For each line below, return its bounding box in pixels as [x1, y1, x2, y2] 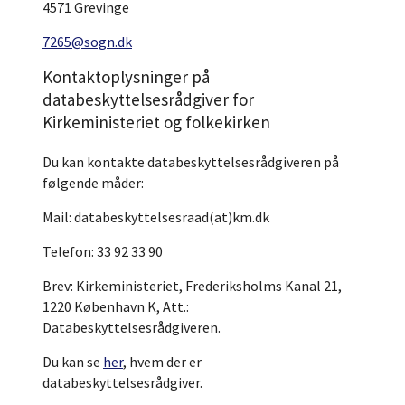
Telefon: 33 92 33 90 [42, 242, 163, 260]
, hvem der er [123, 353, 202, 371]
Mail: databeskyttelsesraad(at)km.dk [42, 208, 269, 226]
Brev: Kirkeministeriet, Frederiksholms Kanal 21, [42, 277, 342, 295]
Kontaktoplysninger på [42, 66, 210, 88]
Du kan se [42, 353, 103, 371]
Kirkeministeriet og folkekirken [42, 111, 270, 133]
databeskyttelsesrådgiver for [42, 89, 254, 110]
